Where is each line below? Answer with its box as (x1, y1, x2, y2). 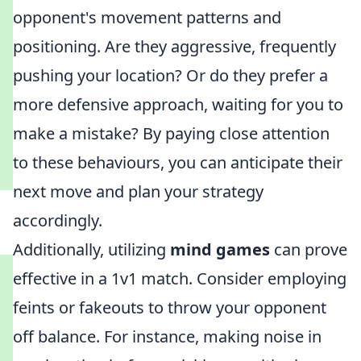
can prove (270, 239, 347, 260)
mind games (170, 239, 270, 260)
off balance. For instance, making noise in (13, 326, 322, 347)
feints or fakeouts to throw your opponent (13, 297, 326, 318)
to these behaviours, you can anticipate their (13, 151, 342, 173)
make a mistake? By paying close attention (13, 122, 330, 144)
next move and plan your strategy (13, 180, 263, 202)
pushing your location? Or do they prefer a (13, 64, 328, 86)
